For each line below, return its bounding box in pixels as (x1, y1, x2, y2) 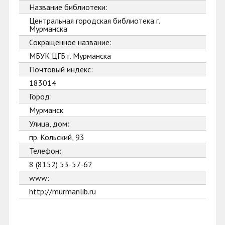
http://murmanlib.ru (29, 186, 96, 196)
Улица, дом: (29, 119, 69, 129)
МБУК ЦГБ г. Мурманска (29, 51, 111, 61)
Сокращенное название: (29, 37, 111, 47)
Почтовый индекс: (29, 64, 93, 74)
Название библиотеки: (29, 2, 107, 12)
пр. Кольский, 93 (29, 132, 84, 142)
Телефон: (29, 146, 61, 156)
